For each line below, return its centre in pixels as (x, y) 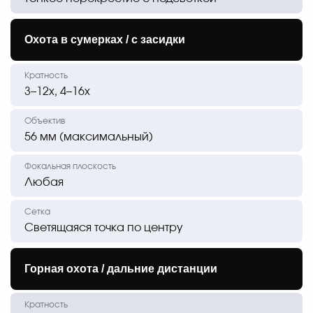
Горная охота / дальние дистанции (121, 269)
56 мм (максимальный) (89, 137)
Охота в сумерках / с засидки (105, 40)
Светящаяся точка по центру (104, 228)
